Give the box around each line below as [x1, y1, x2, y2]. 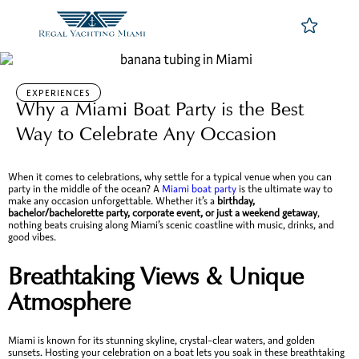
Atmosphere [8, 287, 131, 317]
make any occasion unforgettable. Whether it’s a [8, 195, 217, 208]
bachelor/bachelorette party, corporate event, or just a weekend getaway [8, 207, 317, 220]
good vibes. [8, 231, 56, 244]
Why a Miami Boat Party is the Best [16, 97, 304, 122]
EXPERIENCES [26, 88, 91, 99]
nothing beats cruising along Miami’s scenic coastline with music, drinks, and [8, 219, 334, 232]
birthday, [217, 195, 255, 208]
